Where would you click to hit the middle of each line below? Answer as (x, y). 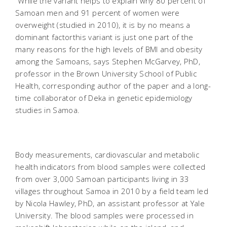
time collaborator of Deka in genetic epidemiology (104, 98)
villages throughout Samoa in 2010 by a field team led (112, 191)
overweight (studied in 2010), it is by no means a (103, 25)
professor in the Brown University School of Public (106, 73)
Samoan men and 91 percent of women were (98, 13)
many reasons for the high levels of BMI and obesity (109, 49)
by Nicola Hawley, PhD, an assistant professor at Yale (110, 203)
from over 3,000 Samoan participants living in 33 (102, 179)
